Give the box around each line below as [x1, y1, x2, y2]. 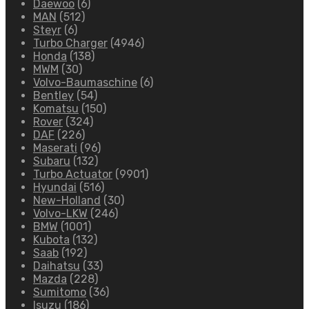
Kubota [33, 233, 70, 247]
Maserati [33, 141, 77, 155]
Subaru [33, 154, 70, 168]
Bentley [33, 89, 74, 103]
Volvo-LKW [33, 207, 88, 221]
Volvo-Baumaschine [33, 76, 137, 90]
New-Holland [33, 194, 101, 208]
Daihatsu [33, 259, 80, 273]
